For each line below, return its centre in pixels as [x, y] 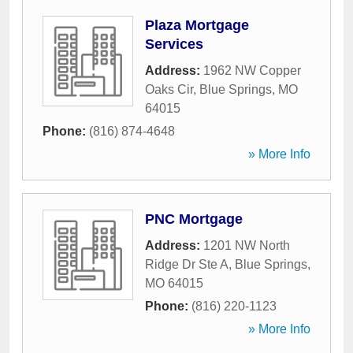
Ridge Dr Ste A [187, 264]
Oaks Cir [169, 89]
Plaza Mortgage [197, 25]
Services [174, 44]
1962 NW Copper [252, 71]
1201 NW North [247, 245]
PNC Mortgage [194, 219]
